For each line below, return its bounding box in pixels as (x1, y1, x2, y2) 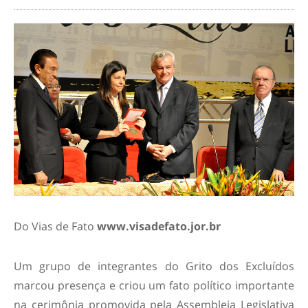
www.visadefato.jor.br (97, 219, 221, 234)
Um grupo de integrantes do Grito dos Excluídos (14, 258, 294, 274)
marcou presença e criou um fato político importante (14, 278, 294, 294)
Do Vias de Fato (14, 219, 97, 234)
